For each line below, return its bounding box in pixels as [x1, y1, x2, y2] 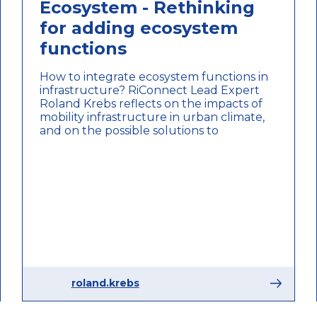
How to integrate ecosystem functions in [39, 69, 268, 83]
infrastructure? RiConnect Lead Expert [39, 83, 260, 97]
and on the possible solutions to [39, 123, 219, 137]
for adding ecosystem [39, 17, 238, 38]
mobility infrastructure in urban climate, [39, 110, 265, 124]
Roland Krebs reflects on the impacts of [39, 96, 263, 110]
